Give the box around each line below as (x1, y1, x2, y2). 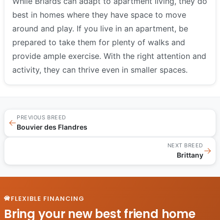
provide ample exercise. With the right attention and (12, 51, 206, 61)
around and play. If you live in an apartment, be (12, 23, 188, 33)
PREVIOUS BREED (17, 113, 66, 121)
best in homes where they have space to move (12, 9, 186, 20)
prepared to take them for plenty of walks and (12, 37, 185, 47)
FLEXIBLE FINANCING (11, 194, 85, 203)
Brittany (177, 150, 203, 159)
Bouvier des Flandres (17, 122, 87, 131)
